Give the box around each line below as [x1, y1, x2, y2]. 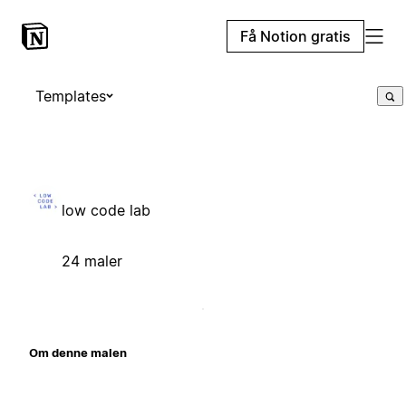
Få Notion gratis [240, 27, 351, 45]
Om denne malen [29, 344, 127, 360]
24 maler [62, 251, 122, 270]
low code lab [62, 200, 150, 219]
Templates [35, 87, 106, 105]
